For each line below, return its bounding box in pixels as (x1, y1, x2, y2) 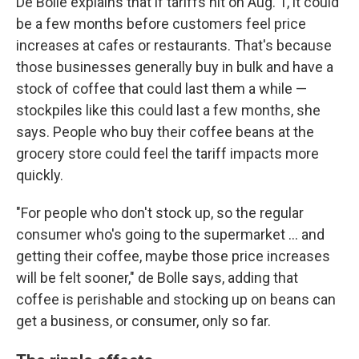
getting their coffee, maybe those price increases (16, 248, 330, 264)
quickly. (16, 167, 63, 184)
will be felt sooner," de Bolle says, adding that (16, 269, 298, 286)
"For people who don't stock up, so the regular (16, 204, 304, 221)
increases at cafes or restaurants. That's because (16, 37, 332, 54)
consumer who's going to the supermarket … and (16, 226, 325, 243)
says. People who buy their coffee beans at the (16, 123, 314, 140)
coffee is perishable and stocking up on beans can (16, 291, 336, 308)
